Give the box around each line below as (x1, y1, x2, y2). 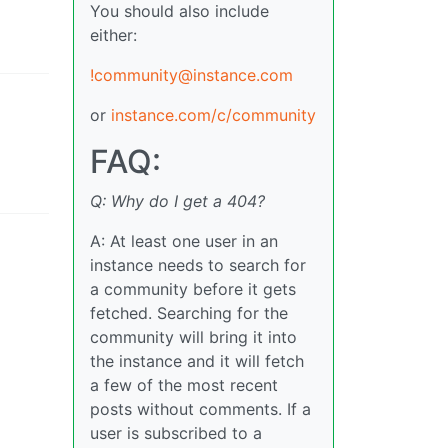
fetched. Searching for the (90, 302, 288, 323)
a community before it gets (90, 278, 296, 299)
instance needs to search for (90, 254, 306, 275)
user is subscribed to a (90, 422, 262, 443)
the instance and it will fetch (90, 350, 304, 371)
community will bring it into (90, 326, 297, 347)
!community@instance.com (90, 64, 293, 85)
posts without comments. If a (90, 398, 311, 419)
